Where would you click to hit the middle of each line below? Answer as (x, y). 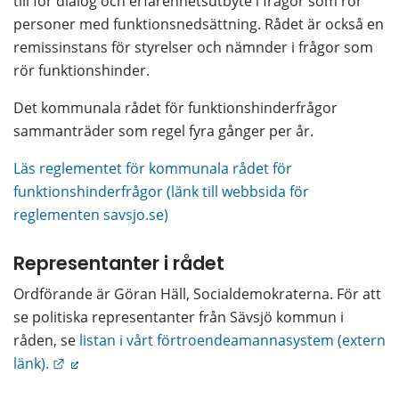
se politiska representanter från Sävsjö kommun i (179, 318)
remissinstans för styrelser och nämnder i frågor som (193, 47)
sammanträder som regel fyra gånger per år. (163, 130)
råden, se (46, 341)
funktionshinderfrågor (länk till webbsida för (161, 191)
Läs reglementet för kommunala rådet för (153, 168)
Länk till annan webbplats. (151, 363)
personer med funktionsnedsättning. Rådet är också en (199, 24)
